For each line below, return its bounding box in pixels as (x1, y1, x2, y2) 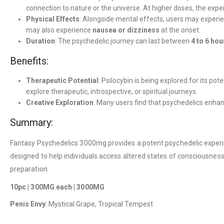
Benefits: (10, 55, 48, 67)
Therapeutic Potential (26, 76, 98, 85)
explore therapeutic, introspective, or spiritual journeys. (26, 87, 197, 96)
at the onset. (159, 26, 200, 34)
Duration (26, 37, 55, 45)
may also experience (26, 26, 92, 34)
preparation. (10, 165, 49, 173)
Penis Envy (10, 200, 45, 208)
